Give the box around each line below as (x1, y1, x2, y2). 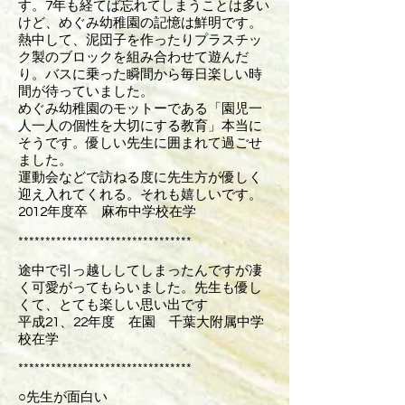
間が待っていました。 (18, 85, 154, 99)
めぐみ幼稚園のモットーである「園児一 (18, 102, 262, 116)
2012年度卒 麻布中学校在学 (18, 205, 196, 219)
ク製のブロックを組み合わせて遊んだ (18, 51, 249, 64)
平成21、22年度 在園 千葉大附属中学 (18, 316, 264, 329)
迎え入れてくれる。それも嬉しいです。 (18, 188, 262, 202)
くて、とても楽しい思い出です (18, 298, 208, 312)
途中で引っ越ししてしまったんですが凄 (18, 264, 262, 278)
